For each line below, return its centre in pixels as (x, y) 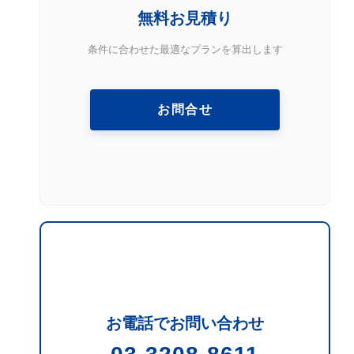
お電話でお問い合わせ (185, 324)
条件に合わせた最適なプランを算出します (185, 50)
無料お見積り (185, 19)
